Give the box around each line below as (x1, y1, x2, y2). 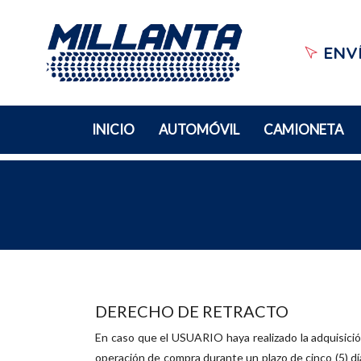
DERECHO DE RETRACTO (95, 301, 288, 322)
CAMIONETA (263, 121, 343, 139)
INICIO (91, 121, 135, 139)
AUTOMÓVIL (158, 121, 239, 139)
